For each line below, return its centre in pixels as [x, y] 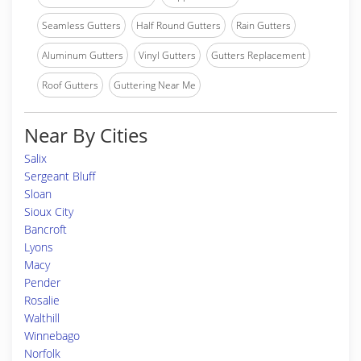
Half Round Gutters [178, 25]
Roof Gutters [70, 85]
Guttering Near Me [155, 85]
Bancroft [46, 229]
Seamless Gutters [81, 25]
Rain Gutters [263, 25]
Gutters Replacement [258, 55]
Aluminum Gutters [83, 55]
